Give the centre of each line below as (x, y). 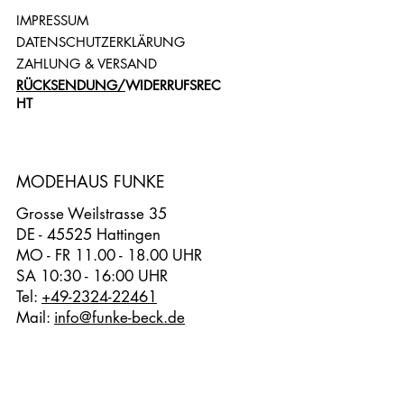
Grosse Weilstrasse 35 (92, 213)
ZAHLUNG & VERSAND (86, 63)
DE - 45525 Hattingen (88, 234)
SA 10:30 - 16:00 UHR (92, 275)
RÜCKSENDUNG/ (70, 85)
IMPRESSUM (52, 20)
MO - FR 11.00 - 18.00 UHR (109, 255)
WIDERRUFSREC (173, 85)
